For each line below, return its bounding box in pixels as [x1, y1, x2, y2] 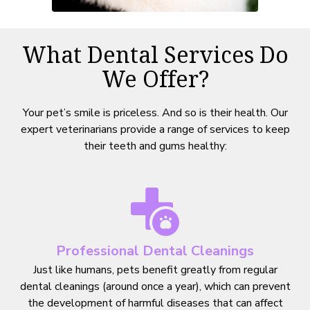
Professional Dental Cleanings [56, 241, 254, 260]
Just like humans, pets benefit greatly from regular [33, 262, 277, 277]
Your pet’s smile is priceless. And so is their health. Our [22, 104, 288, 120]
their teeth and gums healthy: [83, 138, 227, 154]
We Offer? [101, 63, 209, 99]
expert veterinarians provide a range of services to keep [20, 121, 290, 137]
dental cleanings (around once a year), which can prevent [19, 278, 291, 294]
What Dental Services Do [21, 39, 289, 75]
